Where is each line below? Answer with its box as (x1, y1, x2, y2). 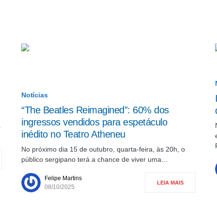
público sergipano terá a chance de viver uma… (21, 155, 168, 163)
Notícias (21, 91, 48, 99)
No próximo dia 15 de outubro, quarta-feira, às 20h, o (21, 145, 185, 153)
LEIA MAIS (157, 180, 184, 186)
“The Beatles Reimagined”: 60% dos (21, 105, 169, 115)
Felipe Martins (45, 175, 82, 182)
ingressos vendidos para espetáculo (21, 117, 167, 127)
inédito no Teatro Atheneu (21, 129, 125, 139)
